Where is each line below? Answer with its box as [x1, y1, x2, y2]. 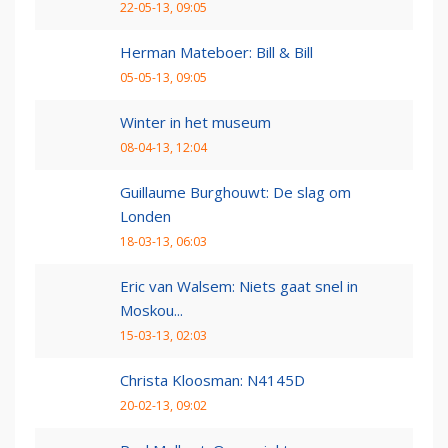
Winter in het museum [120, 112, 271, 133]
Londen [120, 206, 171, 227]
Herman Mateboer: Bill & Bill [120, 42, 313, 63]
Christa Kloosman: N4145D [120, 370, 305, 391]
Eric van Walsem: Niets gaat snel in [120, 276, 358, 297]
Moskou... [120, 300, 183, 321]
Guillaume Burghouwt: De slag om [120, 182, 351, 203]
